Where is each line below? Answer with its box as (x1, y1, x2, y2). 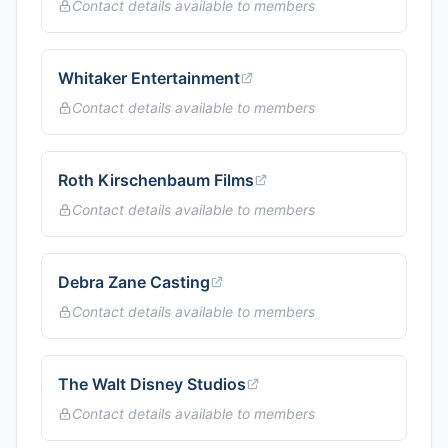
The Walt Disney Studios (58, 374, 246, 394)
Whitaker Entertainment (58, 68, 240, 88)
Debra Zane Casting (58, 272, 210, 292)
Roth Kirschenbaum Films (58, 170, 254, 190)
